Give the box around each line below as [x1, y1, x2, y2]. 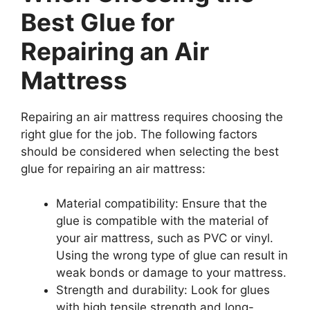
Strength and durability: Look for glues [56, 283, 270, 298]
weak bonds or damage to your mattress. [56, 266, 286, 280]
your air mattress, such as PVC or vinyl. [56, 231, 273, 246]
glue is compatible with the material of [56, 214, 268, 228]
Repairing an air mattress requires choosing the [21, 109, 283, 124]
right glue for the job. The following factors [21, 127, 257, 141]
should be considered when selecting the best [21, 144, 279, 158]
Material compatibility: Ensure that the [56, 197, 267, 211]
